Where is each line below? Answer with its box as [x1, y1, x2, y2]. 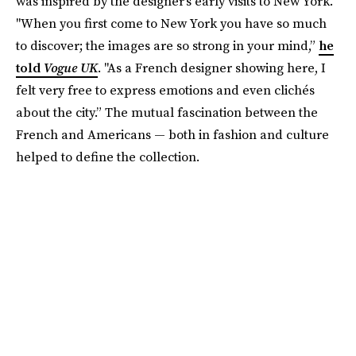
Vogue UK [44, 59, 98, 76]
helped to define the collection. [16, 148, 199, 165]
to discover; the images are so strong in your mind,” [16, 37, 319, 54]
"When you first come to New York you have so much [16, 14, 327, 32]
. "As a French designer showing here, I [98, 59, 326, 76]
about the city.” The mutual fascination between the [16, 103, 318, 121]
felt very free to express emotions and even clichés [16, 81, 315, 99]
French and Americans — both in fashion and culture [16, 126, 329, 143]
